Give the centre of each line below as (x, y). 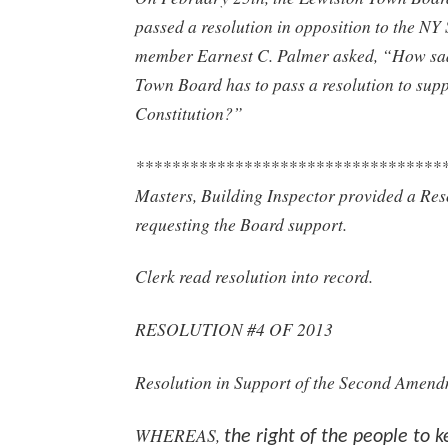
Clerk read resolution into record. (254, 276)
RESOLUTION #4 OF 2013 (234, 329)
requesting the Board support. (241, 223)
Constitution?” (189, 112)
